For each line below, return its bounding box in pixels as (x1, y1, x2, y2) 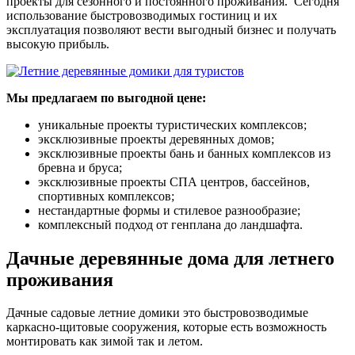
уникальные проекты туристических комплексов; (38, 117, 307, 132)
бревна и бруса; (38, 160, 122, 174)
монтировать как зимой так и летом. (6, 334, 203, 349)
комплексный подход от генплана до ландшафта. (38, 217, 303, 231)
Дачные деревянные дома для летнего (6, 247, 334, 269)
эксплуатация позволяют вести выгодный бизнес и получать (6, 22, 336, 36)
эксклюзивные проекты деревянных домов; (38, 132, 274, 146)
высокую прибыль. (6, 36, 109, 51)
